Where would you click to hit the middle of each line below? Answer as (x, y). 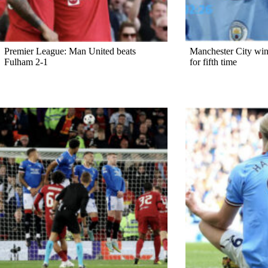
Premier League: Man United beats (70, 51)
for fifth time (213, 62)
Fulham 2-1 (26, 62)
